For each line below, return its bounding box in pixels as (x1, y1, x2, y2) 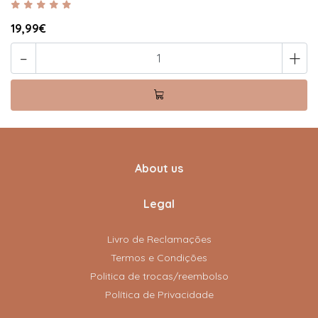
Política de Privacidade (104, 288, 214, 302)
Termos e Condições (111, 251, 207, 265)
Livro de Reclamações (106, 233, 212, 246)
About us (135, 161, 183, 176)
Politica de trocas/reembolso (89, 270, 229, 283)
